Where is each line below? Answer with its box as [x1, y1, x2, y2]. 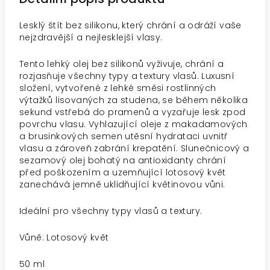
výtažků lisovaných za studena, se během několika [19, 94, 248, 106]
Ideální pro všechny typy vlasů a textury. [19, 205, 202, 217]
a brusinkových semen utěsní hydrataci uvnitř [19, 130, 228, 142]
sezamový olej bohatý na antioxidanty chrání [19, 154, 227, 166]
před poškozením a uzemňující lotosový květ [19, 166, 226, 178]
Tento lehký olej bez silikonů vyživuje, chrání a [19, 58, 224, 70]
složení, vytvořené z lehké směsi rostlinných [19, 82, 216, 94]
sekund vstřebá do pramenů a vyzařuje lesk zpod [19, 106, 246, 118]
